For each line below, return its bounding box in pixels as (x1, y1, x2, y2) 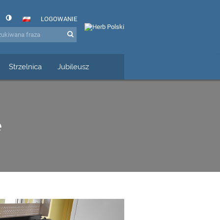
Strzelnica (8, 62, 42, 71)
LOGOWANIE (40, 15, 77, 23)
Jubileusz (57, 62, 89, 71)
